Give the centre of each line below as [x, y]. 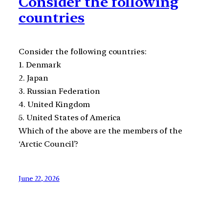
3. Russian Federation [59, 91]
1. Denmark [40, 65]
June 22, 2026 [39, 179]
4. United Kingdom [55, 105]
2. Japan [34, 78]
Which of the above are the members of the [100, 131]
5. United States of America [70, 118]
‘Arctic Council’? [49, 144]
